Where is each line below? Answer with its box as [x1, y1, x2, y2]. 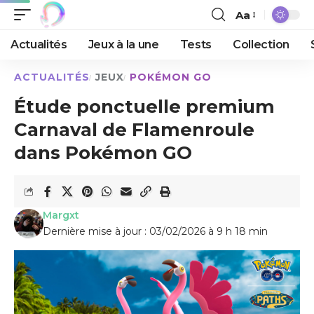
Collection [233, 38, 289, 51]
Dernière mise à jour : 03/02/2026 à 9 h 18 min [42, 225, 268, 238]
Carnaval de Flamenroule [14, 118, 254, 141]
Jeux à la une [88, 38, 159, 51]
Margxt [42, 209, 79, 221]
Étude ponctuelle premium [14, 95, 275, 118]
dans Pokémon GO [14, 142, 192, 164]
